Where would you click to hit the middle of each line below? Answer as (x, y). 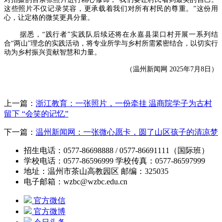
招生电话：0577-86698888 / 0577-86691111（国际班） (116, 150)
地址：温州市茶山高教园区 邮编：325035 (96, 171)
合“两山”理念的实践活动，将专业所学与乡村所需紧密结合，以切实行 (111, 43)
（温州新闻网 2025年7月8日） (172, 69)
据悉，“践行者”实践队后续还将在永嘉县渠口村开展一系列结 (119, 34)
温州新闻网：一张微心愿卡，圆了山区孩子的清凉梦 (127, 132)
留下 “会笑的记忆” (36, 113)
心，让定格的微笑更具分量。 (49, 17)
